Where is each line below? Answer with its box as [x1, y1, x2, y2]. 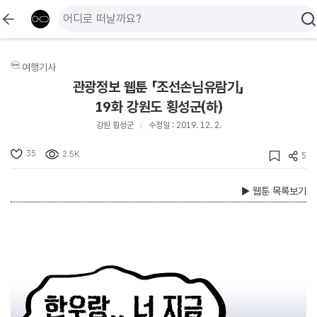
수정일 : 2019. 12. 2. [148, 120, 221, 130]
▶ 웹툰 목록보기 [241, 185, 306, 197]
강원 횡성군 [96, 120, 134, 130]
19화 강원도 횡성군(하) [94, 98, 223, 115]
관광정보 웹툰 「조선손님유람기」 [72, 79, 245, 96]
